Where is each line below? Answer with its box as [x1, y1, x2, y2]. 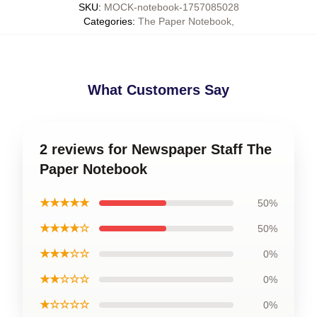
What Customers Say [88, 82, 229, 98]
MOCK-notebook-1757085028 [103, 1, 239, 13]
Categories [83, 16, 132, 27]
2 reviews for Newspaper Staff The [40, 142, 272, 157]
